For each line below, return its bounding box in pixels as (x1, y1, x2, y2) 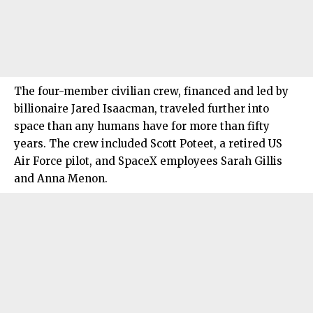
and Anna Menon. (14, 172, 108, 186)
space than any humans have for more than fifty (14, 119, 270, 133)
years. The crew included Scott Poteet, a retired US (14, 137, 282, 151)
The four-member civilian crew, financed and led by (14, 85, 289, 99)
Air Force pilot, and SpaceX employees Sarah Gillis (14, 154, 282, 168)
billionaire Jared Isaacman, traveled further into (14, 102, 269, 116)
